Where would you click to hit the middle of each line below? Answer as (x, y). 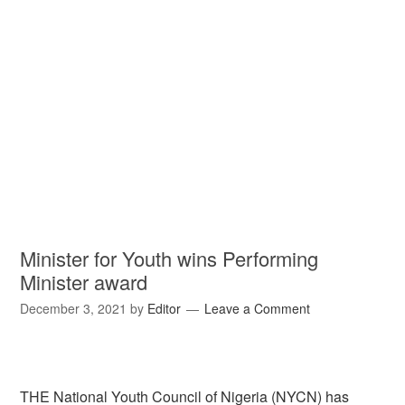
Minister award (84, 282)
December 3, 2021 (74, 308)
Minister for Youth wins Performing (170, 258)
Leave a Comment (258, 308)
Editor (165, 308)
